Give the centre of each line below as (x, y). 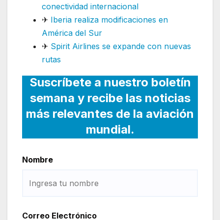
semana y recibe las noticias (110, 98)
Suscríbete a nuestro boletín (110, 82)
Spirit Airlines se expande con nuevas (120, 46)
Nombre (38, 159)
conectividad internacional (90, 6)
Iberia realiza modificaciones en (109, 19)
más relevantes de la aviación (110, 113)
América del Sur (72, 33)
